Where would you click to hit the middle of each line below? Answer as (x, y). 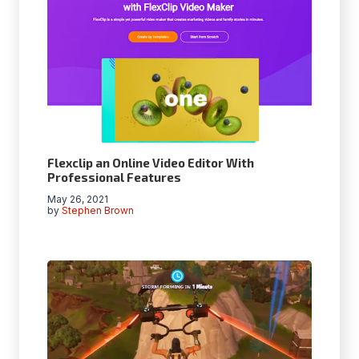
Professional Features (114, 177)
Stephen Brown (98, 210)
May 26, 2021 (78, 199)
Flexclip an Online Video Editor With (151, 162)
